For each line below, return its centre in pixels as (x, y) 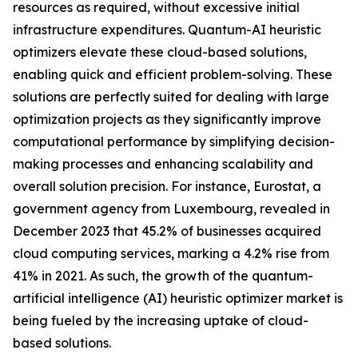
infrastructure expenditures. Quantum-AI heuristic (167, 30)
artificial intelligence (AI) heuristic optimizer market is (178, 298)
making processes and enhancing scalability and (163, 164)
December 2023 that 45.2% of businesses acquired (167, 231)
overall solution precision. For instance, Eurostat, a (167, 187)
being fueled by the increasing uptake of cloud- (161, 321)
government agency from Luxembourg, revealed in (171, 209)
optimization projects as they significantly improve (167, 119)
